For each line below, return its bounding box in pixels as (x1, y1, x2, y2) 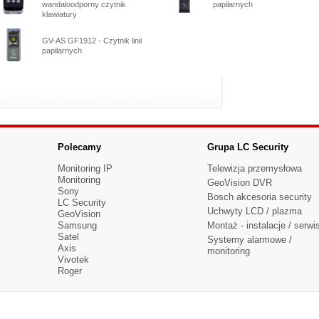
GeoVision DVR (207, 177, 272, 188)
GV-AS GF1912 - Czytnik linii (42, 36, 142, 45)
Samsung (58, 220, 97, 231)
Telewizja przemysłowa (207, 163, 302, 174)
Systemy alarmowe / (207, 234, 292, 245)
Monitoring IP (58, 163, 113, 174)
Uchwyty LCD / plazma (207, 206, 302, 216)
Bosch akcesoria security (207, 192, 312, 202)
